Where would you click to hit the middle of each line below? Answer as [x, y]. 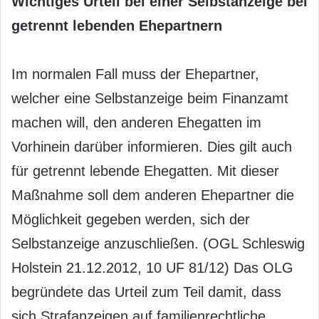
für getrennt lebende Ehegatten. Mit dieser [145, 171]
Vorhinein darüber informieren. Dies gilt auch [152, 146]
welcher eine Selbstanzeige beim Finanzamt [150, 98]
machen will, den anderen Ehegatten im [136, 122]
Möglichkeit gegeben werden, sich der [131, 219]
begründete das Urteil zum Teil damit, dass [146, 292]
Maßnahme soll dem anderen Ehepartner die [153, 195]
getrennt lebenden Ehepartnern [117, 25]
